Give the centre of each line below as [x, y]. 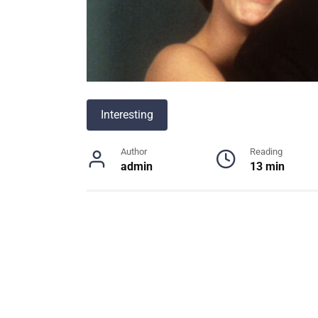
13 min [267, 166]
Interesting [127, 115]
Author [134, 152]
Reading [266, 152]
